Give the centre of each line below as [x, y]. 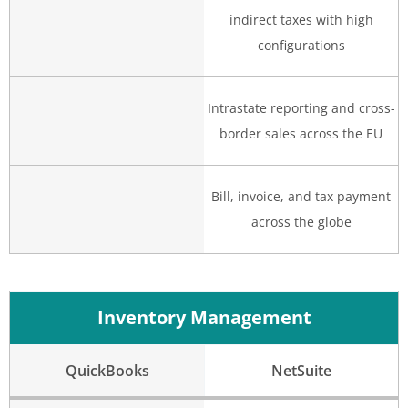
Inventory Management [204, 318]
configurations [301, 46]
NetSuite [301, 371]
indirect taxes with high [301, 20]
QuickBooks [107, 371]
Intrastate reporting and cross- [301, 108]
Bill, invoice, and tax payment [301, 197]
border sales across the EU [301, 134]
